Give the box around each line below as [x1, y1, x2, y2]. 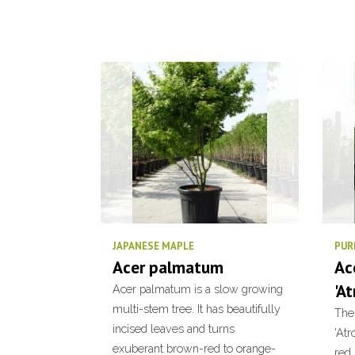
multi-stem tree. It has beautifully [113, 302, 281, 315]
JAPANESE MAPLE [113, 239, 194, 253]
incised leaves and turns [113, 322, 235, 335]
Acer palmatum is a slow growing [113, 282, 283, 296]
